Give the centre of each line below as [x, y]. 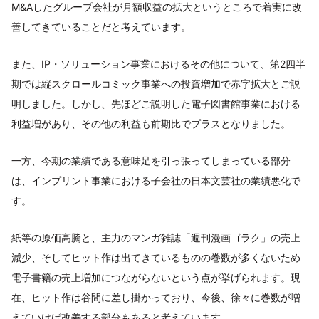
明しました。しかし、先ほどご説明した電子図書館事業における [156, 103]
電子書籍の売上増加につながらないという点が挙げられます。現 [156, 277]
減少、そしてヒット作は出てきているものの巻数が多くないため [156, 257]
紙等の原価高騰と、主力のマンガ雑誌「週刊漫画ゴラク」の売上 [156, 237]
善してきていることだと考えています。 [101, 26]
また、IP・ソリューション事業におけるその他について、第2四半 [158, 63]
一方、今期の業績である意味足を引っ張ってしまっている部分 [151, 160]
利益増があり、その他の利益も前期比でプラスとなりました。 [151, 123]
